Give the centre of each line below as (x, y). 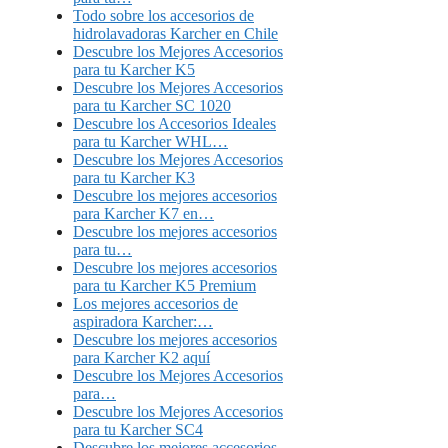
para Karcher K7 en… (143, 214)
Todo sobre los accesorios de (163, 16)
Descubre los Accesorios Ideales (174, 124)
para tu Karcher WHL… (150, 142)
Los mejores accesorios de (155, 304)
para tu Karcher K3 (134, 178)
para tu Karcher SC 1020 (152, 106)
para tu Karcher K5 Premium (164, 286)
